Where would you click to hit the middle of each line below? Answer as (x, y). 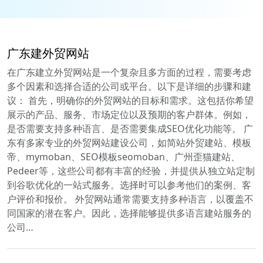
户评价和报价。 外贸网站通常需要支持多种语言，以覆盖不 (130, 199)
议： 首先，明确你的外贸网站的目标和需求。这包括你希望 (130, 100)
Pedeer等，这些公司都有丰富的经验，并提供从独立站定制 (131, 171)
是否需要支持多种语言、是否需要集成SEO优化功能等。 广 (130, 128)
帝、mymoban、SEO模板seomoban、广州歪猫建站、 (124, 156)
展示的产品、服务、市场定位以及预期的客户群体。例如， (129, 114)
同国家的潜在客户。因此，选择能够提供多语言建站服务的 (129, 213)
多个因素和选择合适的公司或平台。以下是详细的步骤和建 (129, 86)
